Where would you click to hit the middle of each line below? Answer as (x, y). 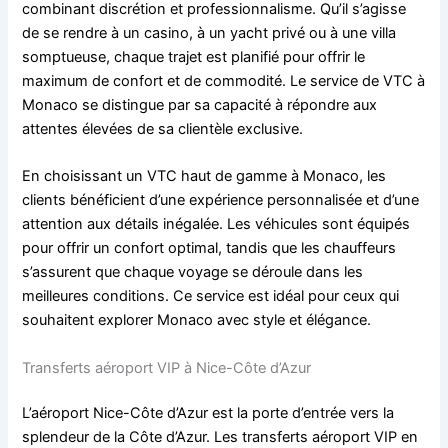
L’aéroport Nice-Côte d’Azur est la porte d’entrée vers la (208, 413)
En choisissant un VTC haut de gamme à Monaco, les (204, 176)
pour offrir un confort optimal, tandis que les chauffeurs (209, 248)
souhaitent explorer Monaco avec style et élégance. (197, 320)
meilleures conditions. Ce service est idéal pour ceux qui (211, 296)
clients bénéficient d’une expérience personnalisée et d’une (221, 200)
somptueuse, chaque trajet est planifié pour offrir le (194, 56)
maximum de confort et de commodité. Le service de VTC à (224, 80)
